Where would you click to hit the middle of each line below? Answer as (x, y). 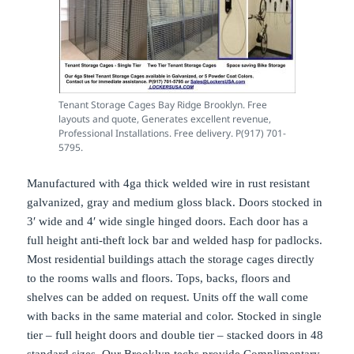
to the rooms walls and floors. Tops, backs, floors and (159, 279)
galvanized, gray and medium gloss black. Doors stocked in (175, 203)
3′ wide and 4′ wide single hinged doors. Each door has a (168, 222)
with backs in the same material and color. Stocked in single (175, 316)
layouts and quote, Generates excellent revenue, (165, 119)
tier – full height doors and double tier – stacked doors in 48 (175, 335)
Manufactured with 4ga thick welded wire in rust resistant (169, 184)
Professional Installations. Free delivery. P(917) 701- (172, 134)
